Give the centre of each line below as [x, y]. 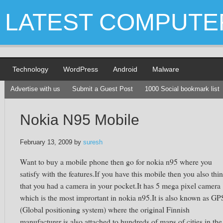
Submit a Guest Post [103, 89]
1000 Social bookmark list [182, 89]
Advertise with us [35, 89]
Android [125, 69]
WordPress [81, 69]
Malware [166, 69]
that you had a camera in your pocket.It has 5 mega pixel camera [120, 185]
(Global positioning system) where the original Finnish [105, 209]
